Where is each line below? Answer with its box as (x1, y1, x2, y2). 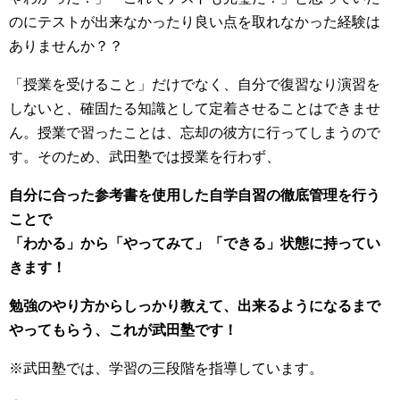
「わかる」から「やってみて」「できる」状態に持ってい (9, 235, 380, 251)
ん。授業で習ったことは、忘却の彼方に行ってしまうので (9, 124, 380, 140)
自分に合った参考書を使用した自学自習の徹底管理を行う (9, 187, 380, 203)
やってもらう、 (9, 321, 109, 337)
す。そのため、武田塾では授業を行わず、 (9, 148, 280, 164)
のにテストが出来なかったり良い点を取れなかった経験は (9, 13, 380, 29)
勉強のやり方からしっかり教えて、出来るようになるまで (9, 297, 380, 313)
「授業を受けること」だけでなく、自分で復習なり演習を (9, 76, 380, 92)
